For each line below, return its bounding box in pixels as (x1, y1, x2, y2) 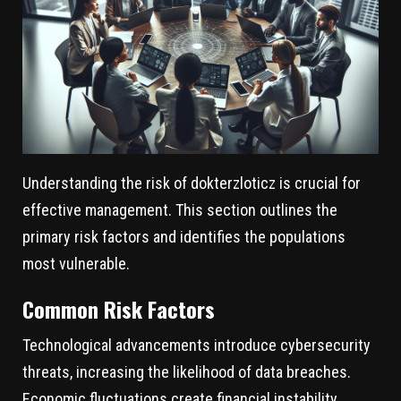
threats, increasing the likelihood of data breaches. (22, 363, 351, 382)
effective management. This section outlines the (22, 200, 337, 220)
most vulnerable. (22, 254, 130, 274)
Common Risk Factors (22, 293, 215, 326)
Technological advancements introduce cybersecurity (22, 336, 371, 355)
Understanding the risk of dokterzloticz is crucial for (22, 174, 361, 193)
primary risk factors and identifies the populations (22, 227, 346, 247)
